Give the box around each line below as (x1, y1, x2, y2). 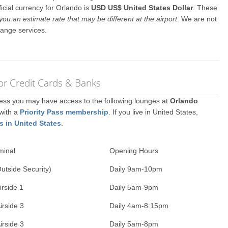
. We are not (177, 15, 217, 23)
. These (193, 4, 218, 12)
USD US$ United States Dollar (91, 4, 193, 12)
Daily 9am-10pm (109, 165, 163, 173)
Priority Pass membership (20, 108, 109, 116)
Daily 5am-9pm (109, 183, 159, 191)
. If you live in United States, (108, 108, 198, 116)
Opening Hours (109, 147, 159, 155)
